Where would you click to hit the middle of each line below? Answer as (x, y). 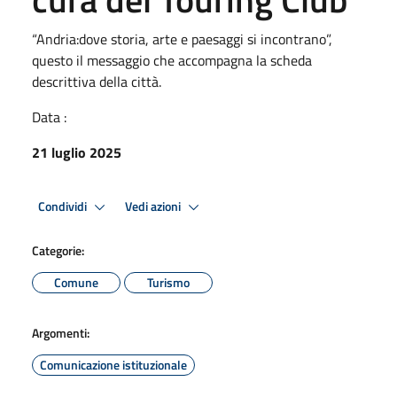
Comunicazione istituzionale (113, 365)
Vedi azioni (154, 206)
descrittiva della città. (97, 82)
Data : (49, 117)
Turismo (168, 282)
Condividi (64, 206)
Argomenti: (61, 333)
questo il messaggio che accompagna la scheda (172, 60)
